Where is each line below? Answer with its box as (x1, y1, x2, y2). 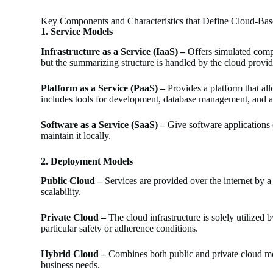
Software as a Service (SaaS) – (41, 119, 166, 130)
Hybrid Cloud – (41, 249, 107, 260)
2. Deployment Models (41, 155, 133, 166)
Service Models (51, 26, 113, 37)
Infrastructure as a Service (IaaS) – (41, 46, 186, 57)
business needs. (41, 260, 101, 271)
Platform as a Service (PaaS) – (41, 82, 166, 93)
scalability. (41, 186, 82, 197)
